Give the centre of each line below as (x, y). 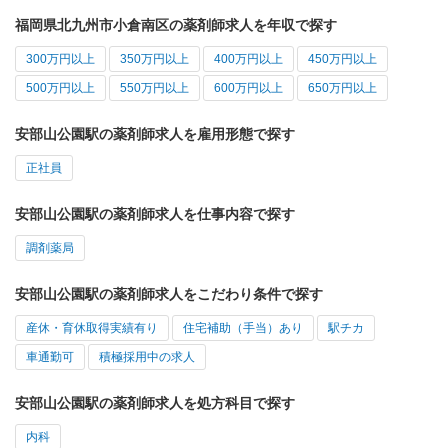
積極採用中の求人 (147, 356)
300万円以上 (60, 58)
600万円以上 (248, 87)
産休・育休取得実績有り (92, 327)
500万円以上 (60, 87)
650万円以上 (342, 87)
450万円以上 (342, 58)
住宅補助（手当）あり (243, 327)
